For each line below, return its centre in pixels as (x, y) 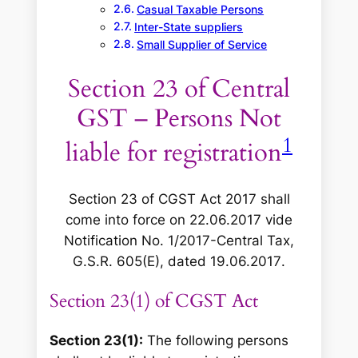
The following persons (216, 341)
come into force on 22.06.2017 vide (179, 219)
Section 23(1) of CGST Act (154, 300)
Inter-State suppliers (189, 28)
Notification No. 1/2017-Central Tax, (179, 240)
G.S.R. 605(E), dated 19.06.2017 (177, 261)
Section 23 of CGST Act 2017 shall (179, 199)
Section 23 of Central (179, 88)
